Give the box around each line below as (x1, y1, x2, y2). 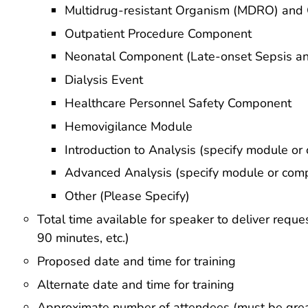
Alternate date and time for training (37, 276, 234, 293)
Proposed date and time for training (37, 252, 236, 269)
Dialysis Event (65, 71, 143, 89)
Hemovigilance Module (65, 118, 192, 135)
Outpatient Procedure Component (65, 25, 252, 42)
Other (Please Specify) (65, 188, 190, 205)
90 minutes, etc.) (37, 229, 129, 246)
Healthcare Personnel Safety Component (65, 95, 291, 111)
